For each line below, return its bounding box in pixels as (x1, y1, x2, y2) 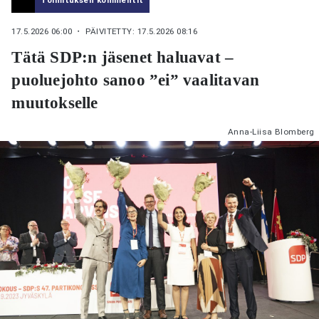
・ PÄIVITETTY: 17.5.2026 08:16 (74, 26, 198, 37)
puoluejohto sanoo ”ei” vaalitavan (11, 70, 260, 90)
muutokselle (11, 93, 98, 113)
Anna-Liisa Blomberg (228, 126, 315, 137)
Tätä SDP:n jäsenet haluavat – (11, 48, 234, 67)
